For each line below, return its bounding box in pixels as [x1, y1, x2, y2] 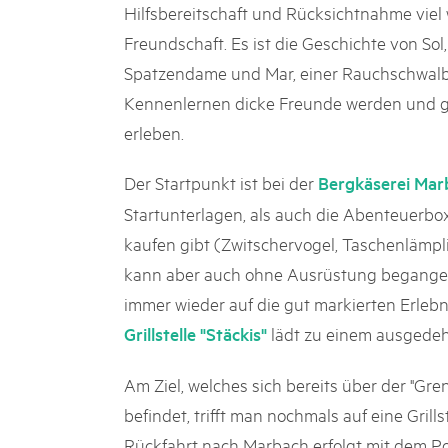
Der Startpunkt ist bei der [124, 170, 318, 194]
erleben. [124, 120, 184, 144]
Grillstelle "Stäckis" [124, 322, 267, 345]
